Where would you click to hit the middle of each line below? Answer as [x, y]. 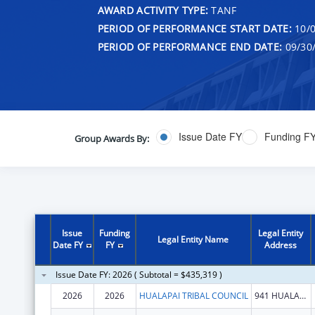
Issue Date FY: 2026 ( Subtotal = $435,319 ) [139, 274]
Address [281, 245]
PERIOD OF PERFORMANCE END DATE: [190, 46]
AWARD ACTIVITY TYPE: [153, 10]
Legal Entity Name [193, 239]
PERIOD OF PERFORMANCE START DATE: [194, 28]
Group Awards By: [111, 138]
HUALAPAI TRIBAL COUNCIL [193, 295]
